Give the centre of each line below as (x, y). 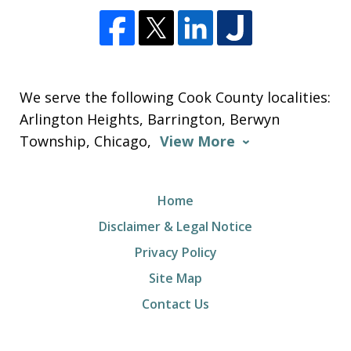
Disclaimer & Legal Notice (175, 226)
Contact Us (175, 304)
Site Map (175, 278)
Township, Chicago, (88, 141)
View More (198, 141)
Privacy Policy (175, 252)
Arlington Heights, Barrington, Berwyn (150, 119)
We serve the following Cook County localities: (175, 97)
